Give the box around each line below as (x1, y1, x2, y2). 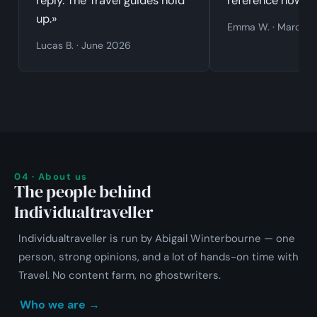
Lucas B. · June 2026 (36, 39, 131, 52)
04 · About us (14, 171, 88, 183)
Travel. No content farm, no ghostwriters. (18, 268, 221, 283)
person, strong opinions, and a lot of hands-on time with (18, 250, 299, 265)
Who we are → (20, 296, 100, 312)
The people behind (14, 180, 151, 204)
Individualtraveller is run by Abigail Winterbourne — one (18, 231, 295, 246)
